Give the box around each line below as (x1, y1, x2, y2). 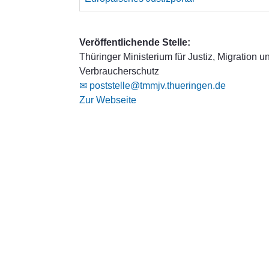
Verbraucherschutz (79, 66, 159, 76)
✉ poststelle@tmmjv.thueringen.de (79, 80, 226, 91)
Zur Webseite (79, 95, 136, 105)
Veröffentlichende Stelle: (79, 37, 190, 47)
